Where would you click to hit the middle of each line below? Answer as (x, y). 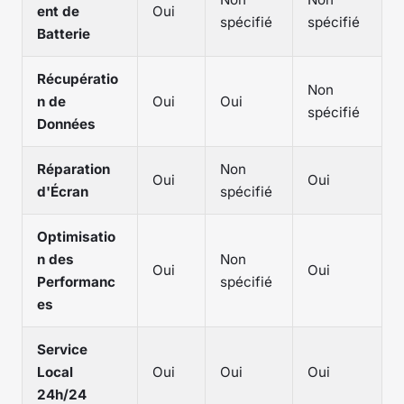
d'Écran (63, 191)
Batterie (64, 33)
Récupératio (78, 78)
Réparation (73, 169)
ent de (58, 11)
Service (62, 349)
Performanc (76, 281)
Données (66, 124)
